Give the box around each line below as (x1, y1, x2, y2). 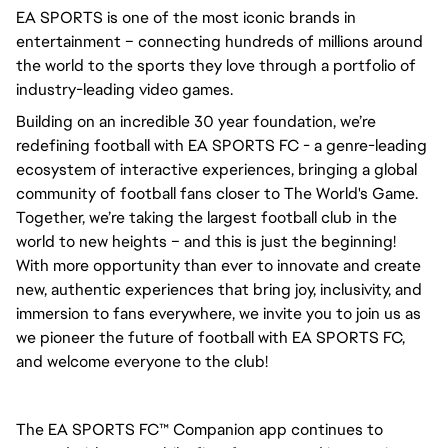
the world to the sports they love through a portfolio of (16, 55, 416, 76)
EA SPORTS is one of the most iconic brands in (16, 7, 356, 28)
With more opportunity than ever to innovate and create (16, 255, 421, 276)
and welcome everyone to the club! (16, 351, 272, 372)
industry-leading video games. (16, 79, 233, 100)
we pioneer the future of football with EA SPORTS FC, (16, 327, 405, 348)
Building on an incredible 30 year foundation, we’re (16, 111, 376, 132)
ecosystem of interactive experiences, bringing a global (16, 159, 417, 180)
